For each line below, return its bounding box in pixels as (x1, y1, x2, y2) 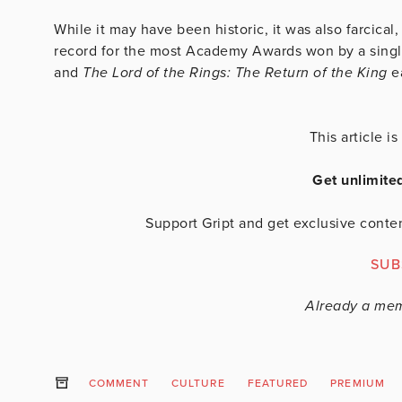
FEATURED (247, 376, 309, 389)
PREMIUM (330, 376, 385, 389)
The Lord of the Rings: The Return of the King (83, 63, 391, 82)
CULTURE (171, 376, 225, 389)
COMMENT (88, 376, 150, 389)
